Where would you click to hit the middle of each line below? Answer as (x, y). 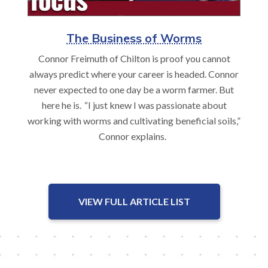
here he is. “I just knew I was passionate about (134, 105)
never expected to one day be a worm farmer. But (134, 90)
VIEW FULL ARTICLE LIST (134, 202)
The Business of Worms (134, 38)
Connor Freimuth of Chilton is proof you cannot (134, 59)
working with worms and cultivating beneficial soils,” (134, 121)
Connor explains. (134, 136)
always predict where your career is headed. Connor (134, 74)
